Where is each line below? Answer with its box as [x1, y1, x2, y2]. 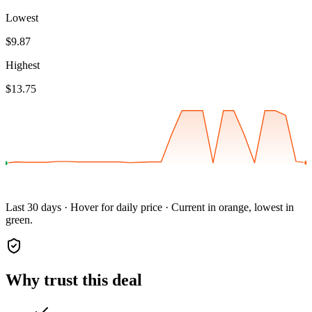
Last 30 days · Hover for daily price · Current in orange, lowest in [6, 201, 294, 214]
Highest [6, 59, 40, 72]
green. [6, 214, 33, 226]
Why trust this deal [6, 271, 142, 290]
